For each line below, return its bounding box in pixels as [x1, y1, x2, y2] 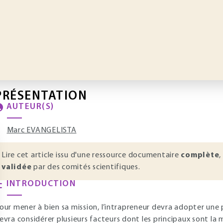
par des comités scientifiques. [31, 163, 140, 171]
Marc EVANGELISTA [6, 126, 77, 134]
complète [181, 151, 220, 159]
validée [1, 163, 32, 171]
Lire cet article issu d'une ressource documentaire [1, 151, 181, 159]
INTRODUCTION [6, 180, 76, 188]
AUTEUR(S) [6, 103, 54, 111]
